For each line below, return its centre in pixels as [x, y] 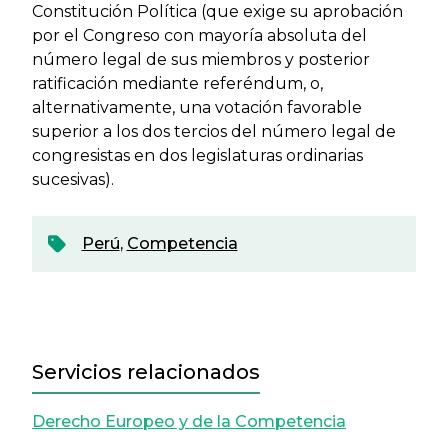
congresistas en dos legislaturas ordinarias [197, 155]
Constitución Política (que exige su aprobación [217, 11]
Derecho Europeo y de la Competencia [189, 421]
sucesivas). [73, 179]
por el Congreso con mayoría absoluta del [199, 35]
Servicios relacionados [146, 372]
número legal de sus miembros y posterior [201, 59]
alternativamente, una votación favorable [197, 107]
